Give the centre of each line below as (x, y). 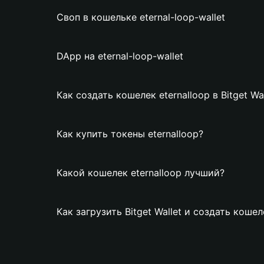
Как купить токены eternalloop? (130, 134)
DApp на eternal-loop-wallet (120, 56)
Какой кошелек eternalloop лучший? (141, 173)
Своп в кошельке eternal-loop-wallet (141, 17)
